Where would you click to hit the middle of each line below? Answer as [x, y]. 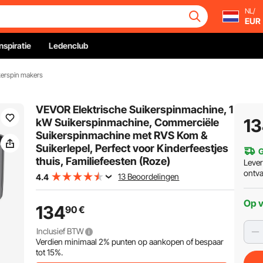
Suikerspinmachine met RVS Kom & [122, 135]
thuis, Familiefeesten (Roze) [103, 161]
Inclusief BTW [61, 231]
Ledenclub [68, 45]
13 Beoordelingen [149, 176]
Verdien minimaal [68, 242]
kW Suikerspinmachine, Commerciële [128, 122]
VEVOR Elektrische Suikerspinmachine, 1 [135, 109]
